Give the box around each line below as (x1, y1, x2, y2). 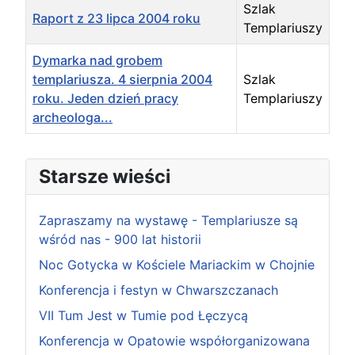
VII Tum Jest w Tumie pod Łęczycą (39, 307, 248, 324)
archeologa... (32, 109, 113, 126)
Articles (25, 135, 71, 151)
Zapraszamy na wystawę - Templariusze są (39, 212, 298, 229)
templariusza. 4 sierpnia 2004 (32, 71, 212, 88)
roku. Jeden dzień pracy (32, 90, 178, 107)
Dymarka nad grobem (32, 52, 162, 69)
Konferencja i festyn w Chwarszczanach (39, 282, 278, 299)
